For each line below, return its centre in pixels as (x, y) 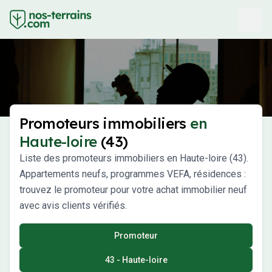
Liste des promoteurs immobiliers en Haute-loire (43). (134, 158)
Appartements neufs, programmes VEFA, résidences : (133, 174)
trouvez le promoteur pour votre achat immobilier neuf (133, 190)
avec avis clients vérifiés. (73, 206)
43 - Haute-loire (136, 260)
